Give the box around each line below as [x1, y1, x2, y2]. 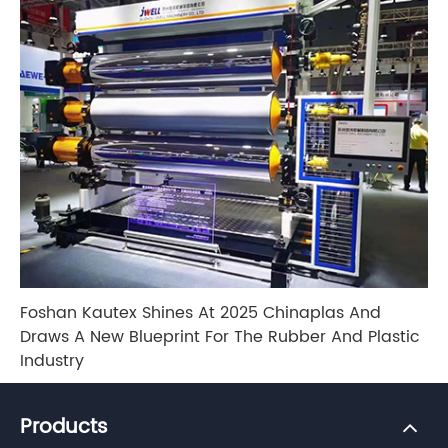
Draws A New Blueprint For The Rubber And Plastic [20, 323, 420, 350]
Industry [20, 347, 84, 374]
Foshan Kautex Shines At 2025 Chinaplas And [20, 299, 381, 326]
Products [20, 410, 108, 444]
